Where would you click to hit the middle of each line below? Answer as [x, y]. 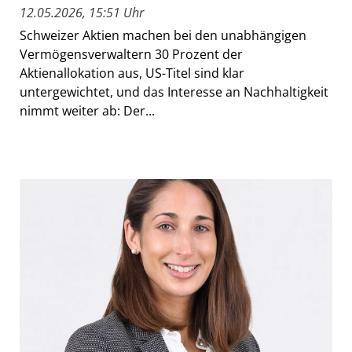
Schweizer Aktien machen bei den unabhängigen [163, 36]
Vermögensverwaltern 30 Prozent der [131, 55]
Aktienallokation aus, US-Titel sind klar [132, 73]
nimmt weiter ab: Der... [87, 111]
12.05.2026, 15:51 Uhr [82, 13]
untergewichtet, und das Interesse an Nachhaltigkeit [174, 92]
